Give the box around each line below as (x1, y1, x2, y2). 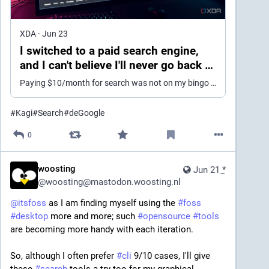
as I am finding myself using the (46, 198, 178, 209)
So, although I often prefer (10, 250, 116, 262)
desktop (16, 211, 48, 222)
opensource (143, 211, 190, 222)
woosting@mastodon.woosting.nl (46, 177, 181, 188)
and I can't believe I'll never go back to (20, 58, 215, 72)
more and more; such (48, 211, 138, 222)
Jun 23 (42, 28, 68, 38)
